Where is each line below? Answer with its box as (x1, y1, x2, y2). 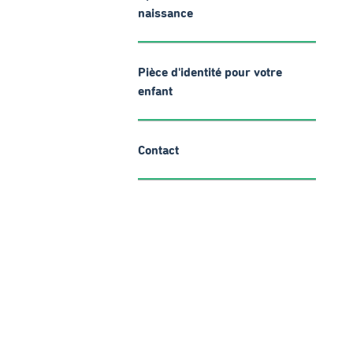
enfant (138, 85, 173, 98)
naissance (138, 7, 193, 20)
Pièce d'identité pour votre (138, 66, 282, 79)
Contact (138, 144, 179, 157)
